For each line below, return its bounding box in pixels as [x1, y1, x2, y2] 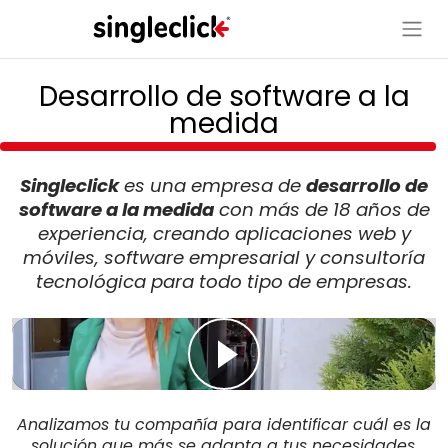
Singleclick [20, 173, 119, 199]
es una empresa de [119, 173, 306, 199]
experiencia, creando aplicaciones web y [37, 221, 411, 247]
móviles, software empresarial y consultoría [23, 245, 425, 271]
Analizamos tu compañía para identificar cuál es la [17, 413, 431, 437]
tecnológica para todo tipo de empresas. [36, 269, 412, 295]
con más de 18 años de [213, 197, 430, 223]
